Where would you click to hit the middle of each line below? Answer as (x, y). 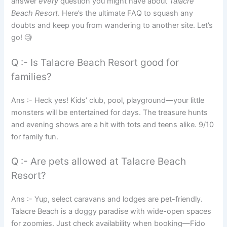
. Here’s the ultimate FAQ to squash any (126, 13)
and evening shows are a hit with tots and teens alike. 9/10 (113, 124)
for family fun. (35, 137)
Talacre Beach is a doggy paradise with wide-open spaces (111, 212)
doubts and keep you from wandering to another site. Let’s (112, 26)
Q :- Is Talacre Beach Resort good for (95, 62)
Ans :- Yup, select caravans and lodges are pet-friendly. (107, 199)
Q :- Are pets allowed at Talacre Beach (99, 162)
